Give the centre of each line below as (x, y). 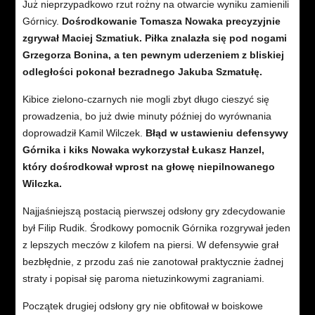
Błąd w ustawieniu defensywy (217, 133)
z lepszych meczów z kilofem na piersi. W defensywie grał (150, 244)
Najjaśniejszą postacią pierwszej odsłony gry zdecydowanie (154, 211)
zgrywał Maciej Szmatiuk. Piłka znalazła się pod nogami (154, 38)
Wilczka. (42, 183)
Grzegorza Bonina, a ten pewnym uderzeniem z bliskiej (153, 54)
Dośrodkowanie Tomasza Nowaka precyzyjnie (171, 21)
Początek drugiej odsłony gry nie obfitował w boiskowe (142, 306)
